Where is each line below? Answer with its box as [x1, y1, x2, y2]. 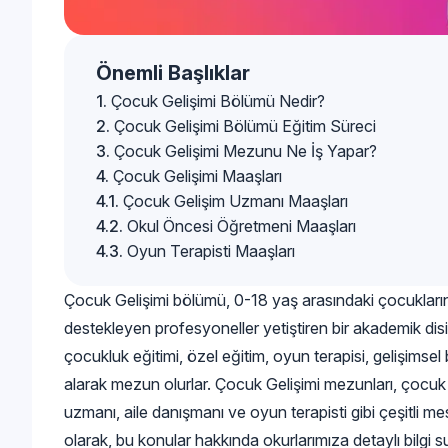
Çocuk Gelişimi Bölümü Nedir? [111, 90, 325, 111]
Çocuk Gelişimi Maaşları [113, 165, 282, 186]
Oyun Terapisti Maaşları [127, 240, 295, 261]
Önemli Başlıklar [96, 60, 250, 85]
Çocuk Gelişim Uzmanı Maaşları [123, 190, 348, 211]
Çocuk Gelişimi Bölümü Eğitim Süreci [114, 115, 376, 136]
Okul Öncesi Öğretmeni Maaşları [127, 215, 356, 236]
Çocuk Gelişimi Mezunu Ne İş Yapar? [114, 140, 377, 161]
